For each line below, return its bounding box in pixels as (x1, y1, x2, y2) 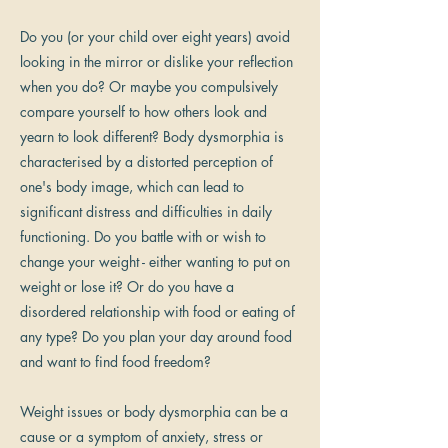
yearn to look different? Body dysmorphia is (20, 127, 284, 146)
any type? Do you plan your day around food (20, 327, 292, 346)
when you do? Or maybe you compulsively (20, 77, 278, 96)
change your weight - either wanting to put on (20, 252, 290, 271)
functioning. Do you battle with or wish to (20, 227, 266, 246)
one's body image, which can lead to (20, 177, 244, 196)
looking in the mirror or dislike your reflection (20, 52, 293, 71)
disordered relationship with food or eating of (20, 302, 295, 321)
